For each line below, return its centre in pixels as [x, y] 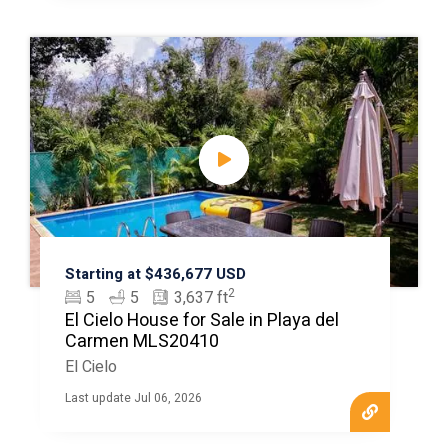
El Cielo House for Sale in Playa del [201, 320]
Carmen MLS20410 [141, 341]
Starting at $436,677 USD [155, 274]
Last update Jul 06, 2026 [133, 398]
